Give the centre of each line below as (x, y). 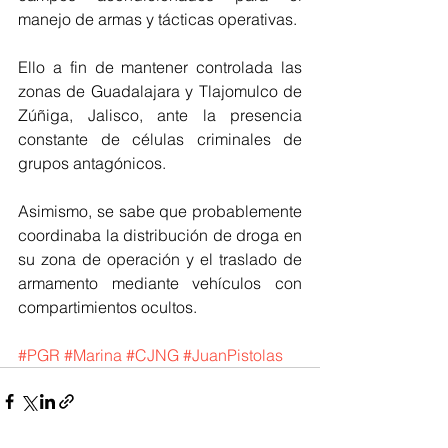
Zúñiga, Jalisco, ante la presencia (160, 115)
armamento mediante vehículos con (160, 283)
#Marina (93, 355)
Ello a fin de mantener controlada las (160, 67)
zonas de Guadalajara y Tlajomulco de (160, 91)
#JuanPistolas (233, 355)
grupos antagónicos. (92, 163)
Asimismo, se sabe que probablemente (160, 211)
